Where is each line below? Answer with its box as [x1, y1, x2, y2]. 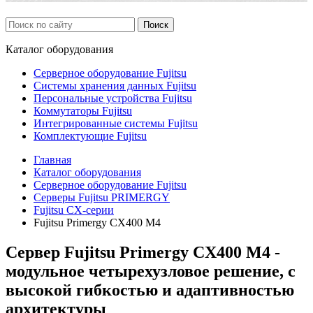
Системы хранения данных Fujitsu [34, 79, 196, 92]
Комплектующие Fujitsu [34, 129, 147, 142]
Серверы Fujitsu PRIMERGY [34, 191, 170, 203]
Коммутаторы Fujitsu [34, 104, 132, 117]
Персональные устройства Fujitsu [34, 92, 192, 104]
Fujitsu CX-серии [34, 203, 114, 216]
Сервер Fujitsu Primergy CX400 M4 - [6, 242, 280, 261]
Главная [34, 153, 71, 166]
